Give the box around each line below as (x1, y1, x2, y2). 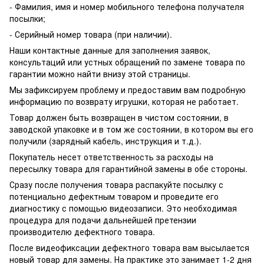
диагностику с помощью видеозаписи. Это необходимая (9, 202, 237, 214)
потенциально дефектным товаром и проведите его (9, 190, 219, 203)
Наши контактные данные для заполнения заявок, (9, 44, 210, 57)
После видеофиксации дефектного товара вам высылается (9, 242, 249, 254)
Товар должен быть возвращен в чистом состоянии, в (9, 111, 229, 124)
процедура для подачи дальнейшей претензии (9, 214, 196, 226)
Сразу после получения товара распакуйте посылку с (9, 179, 223, 191)
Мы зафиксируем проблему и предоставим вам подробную (9, 84, 246, 96)
